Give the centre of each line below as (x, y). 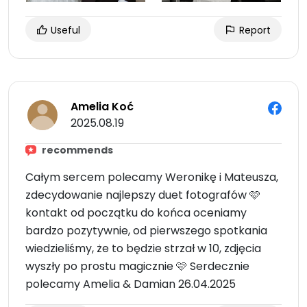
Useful (64, 30)
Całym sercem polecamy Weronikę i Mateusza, (152, 177)
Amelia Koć (102, 107)
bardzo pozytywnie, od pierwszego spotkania (146, 231)
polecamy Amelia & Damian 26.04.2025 (131, 284)
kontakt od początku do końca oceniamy (136, 213)
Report (254, 30)
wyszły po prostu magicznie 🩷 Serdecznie (137, 267)
